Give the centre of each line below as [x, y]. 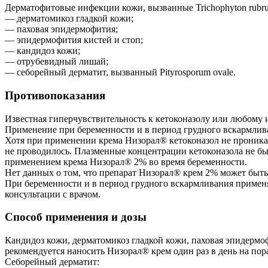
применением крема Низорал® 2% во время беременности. [126, 162]
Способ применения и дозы [76, 217]
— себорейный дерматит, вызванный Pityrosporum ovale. [120, 72]
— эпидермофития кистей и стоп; [74, 40]
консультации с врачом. [53, 194]
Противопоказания [55, 96]
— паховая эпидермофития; [61, 29]
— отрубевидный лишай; [57, 62]
